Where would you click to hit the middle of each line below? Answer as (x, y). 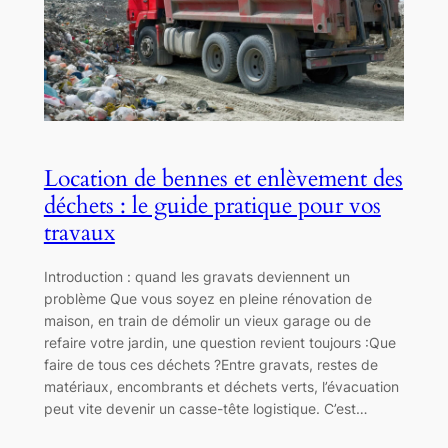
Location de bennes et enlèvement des (223, 179)
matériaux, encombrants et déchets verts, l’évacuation (221, 386)
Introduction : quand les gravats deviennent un (196, 276)
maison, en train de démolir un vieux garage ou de (207, 320)
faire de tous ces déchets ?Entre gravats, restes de (210, 364)
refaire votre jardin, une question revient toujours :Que (219, 342)
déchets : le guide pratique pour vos (212, 206)
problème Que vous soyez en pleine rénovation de (207, 298)
